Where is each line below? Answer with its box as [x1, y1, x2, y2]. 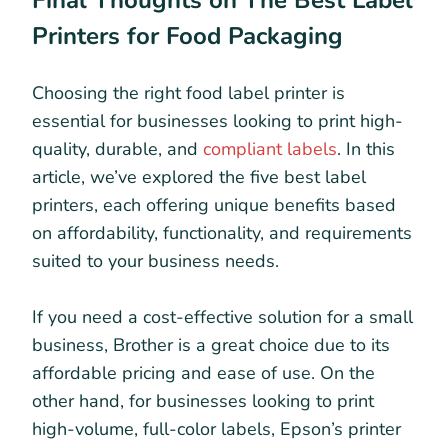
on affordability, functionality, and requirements [32, 221, 412, 246]
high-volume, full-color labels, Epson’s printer [32, 417, 401, 442]
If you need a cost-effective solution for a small [32, 305, 413, 330]
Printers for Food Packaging [32, 19, 350, 52]
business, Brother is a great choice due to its [32, 333, 390, 358]
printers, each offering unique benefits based [32, 193, 396, 218]
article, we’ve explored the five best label [32, 165, 366, 190]
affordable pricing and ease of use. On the [32, 361, 375, 386]
